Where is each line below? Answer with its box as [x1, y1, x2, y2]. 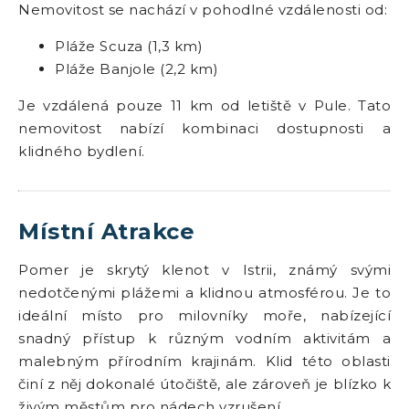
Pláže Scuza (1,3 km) [55, 37, 203, 55]
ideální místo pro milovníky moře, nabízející [18, 307, 391, 324]
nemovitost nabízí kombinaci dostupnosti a [18, 120, 391, 137]
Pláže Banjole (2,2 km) [55, 60, 218, 78]
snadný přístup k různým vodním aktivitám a [18, 330, 391, 347]
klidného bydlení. [18, 142, 145, 160]
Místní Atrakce [18, 218, 194, 245]
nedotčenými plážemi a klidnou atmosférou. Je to [18, 284, 391, 301]
